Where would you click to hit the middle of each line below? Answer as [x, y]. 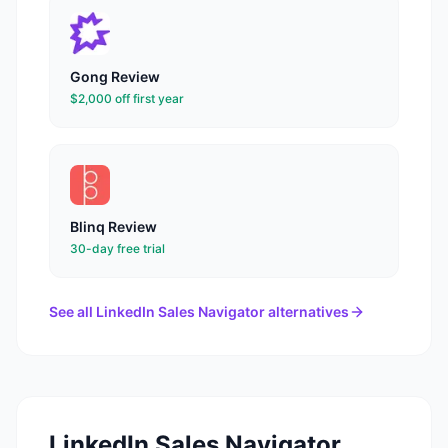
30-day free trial [117, 249]
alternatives [307, 312]
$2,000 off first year [127, 99]
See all [72, 312]
